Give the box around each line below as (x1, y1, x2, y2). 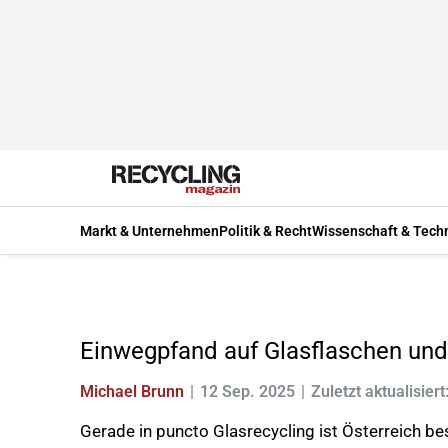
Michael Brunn (80, 382, 184, 401)
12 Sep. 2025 (200, 382, 295, 401)
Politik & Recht (219, 222, 312, 239)
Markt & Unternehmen (80, 222, 219, 239)
